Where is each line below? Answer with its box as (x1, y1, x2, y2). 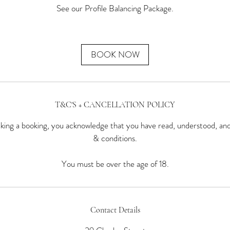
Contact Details (90, 204, 140, 215)
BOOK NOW (90, 48, 140, 61)
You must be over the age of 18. (61, 157, 169, 170)
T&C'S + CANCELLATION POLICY (55, 99, 175, 110)
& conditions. (93, 131, 137, 144)
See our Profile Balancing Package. (56, 2, 174, 14)
